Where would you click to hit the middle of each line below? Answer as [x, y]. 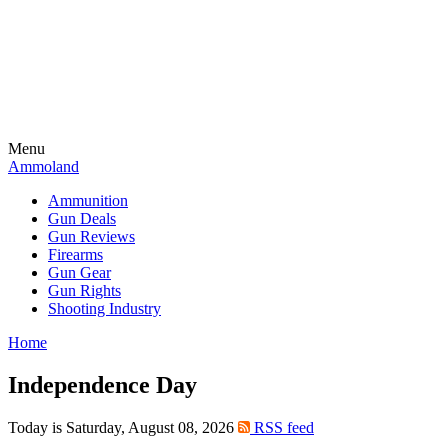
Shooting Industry [104, 308]
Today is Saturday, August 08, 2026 [123, 427]
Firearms [75, 254]
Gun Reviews [91, 236]
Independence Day [102, 384]
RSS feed [282, 427]
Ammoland [43, 166]
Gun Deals [82, 218]
